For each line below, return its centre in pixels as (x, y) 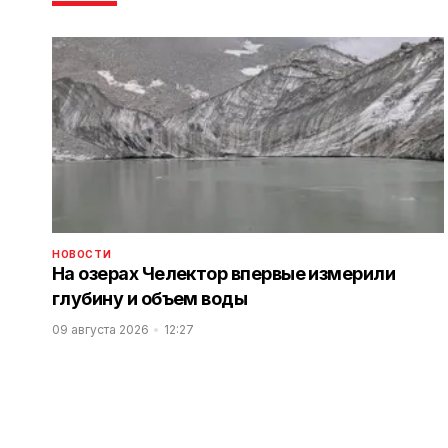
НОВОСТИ (82, 254)
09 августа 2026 (100, 330)
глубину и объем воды (150, 299)
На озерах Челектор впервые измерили (224, 274)
